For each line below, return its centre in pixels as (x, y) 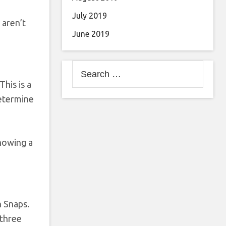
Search (84, 67)
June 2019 (91, 34)
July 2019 (90, 16)
